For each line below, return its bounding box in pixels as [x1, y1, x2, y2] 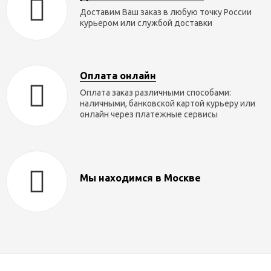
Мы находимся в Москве [80, 172, 201, 183]
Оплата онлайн [80, 70, 156, 81]
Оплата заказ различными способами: [80, 87, 231, 97]
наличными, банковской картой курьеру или [80, 98, 255, 108]
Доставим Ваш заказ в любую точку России [80, 7, 252, 17]
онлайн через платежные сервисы [80, 109, 218, 119]
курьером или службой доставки [80, 18, 212, 28]
